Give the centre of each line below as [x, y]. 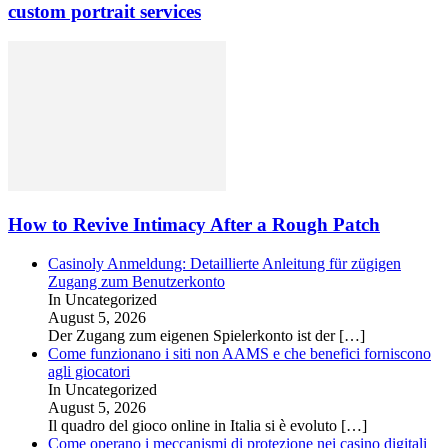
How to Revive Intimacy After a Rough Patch [194, 224]
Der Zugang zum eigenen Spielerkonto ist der [193, 335]
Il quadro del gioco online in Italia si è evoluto [194, 425]
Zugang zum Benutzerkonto [136, 281]
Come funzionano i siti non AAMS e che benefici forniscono [239, 353]
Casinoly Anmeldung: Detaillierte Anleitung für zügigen [224, 263]
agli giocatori [89, 371]
